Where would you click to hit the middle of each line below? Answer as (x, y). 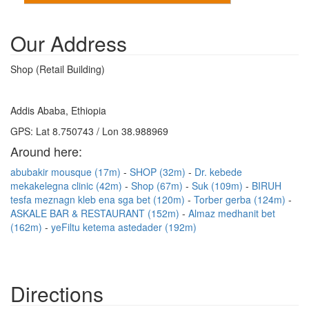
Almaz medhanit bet (232, 213)
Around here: (46, 151)
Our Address (69, 43)
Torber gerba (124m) (241, 199)
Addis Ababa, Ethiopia (58, 110)
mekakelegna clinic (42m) (68, 186)
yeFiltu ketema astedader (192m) (124, 227)
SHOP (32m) (159, 172)
